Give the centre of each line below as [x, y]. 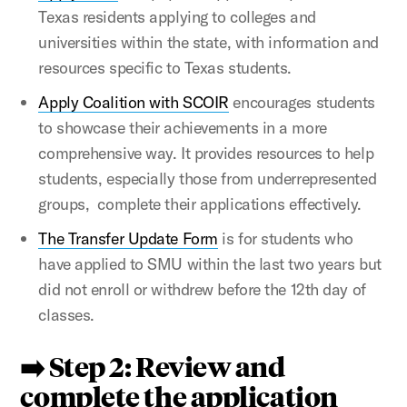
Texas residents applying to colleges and [177, 16]
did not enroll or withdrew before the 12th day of [202, 289]
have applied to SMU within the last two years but [210, 263]
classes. [66, 314]
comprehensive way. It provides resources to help [206, 153]
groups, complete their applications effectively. [200, 203]
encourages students [302, 102]
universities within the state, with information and [208, 42]
